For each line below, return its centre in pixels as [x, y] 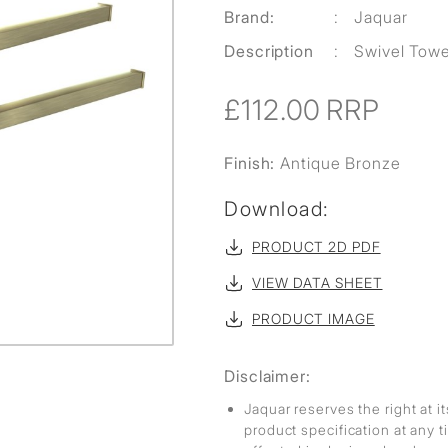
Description [269, 51]
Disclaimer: [267, 376]
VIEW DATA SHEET [317, 282]
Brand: [249, 17]
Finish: [252, 163]
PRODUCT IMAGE [313, 318]
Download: [277, 209]
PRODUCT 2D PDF [316, 246]
